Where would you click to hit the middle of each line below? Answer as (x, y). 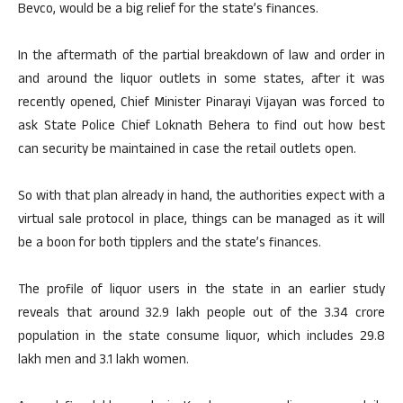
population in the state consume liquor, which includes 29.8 (201, 338)
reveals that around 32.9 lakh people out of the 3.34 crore (201, 314)
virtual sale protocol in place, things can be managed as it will (201, 221)
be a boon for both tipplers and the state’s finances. (170, 244)
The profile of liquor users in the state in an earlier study (201, 291)
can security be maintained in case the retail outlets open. (187, 151)
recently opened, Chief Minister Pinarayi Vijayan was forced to (201, 104)
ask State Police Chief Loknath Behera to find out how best (201, 127)
